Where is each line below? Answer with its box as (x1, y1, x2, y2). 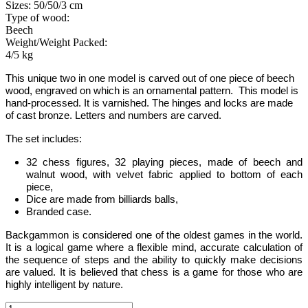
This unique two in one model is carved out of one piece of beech (5, 73, 294, 84)
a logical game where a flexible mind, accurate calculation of (22, 242, 303, 253)
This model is (239, 85, 298, 96)
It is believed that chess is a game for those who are (59, 267, 303, 278)
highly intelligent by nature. (5, 279, 123, 290)
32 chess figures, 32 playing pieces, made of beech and (26, 157, 302, 168)
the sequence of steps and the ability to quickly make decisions (5, 254, 302, 265)
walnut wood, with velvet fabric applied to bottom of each (26, 169, 302, 180)
